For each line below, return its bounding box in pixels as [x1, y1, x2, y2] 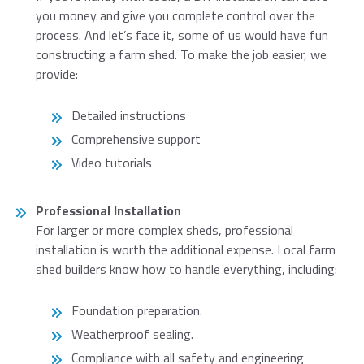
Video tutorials [71, 153, 152, 173]
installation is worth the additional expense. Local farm [36, 240, 336, 260]
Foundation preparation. [71, 301, 202, 321]
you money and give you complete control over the [36, 6, 315, 26]
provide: [36, 64, 78, 84]
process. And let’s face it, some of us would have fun [36, 25, 328, 45]
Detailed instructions [71, 106, 186, 126]
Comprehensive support [71, 129, 201, 149]
